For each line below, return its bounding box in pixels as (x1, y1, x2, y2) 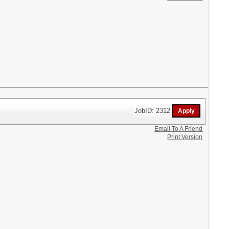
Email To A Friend (154, 125, 203, 132)
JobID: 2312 (134, 106, 173, 114)
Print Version (167, 133, 203, 141)
